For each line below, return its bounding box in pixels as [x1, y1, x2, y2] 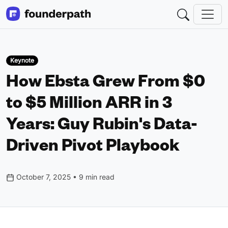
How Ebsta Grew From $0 [6, 75, 205, 94]
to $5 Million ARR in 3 [6, 97, 172, 115]
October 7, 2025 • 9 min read [14, 173, 115, 182]
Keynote [10, 56, 34, 64]
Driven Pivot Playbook [6, 139, 180, 158]
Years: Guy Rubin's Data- [6, 118, 197, 136]
